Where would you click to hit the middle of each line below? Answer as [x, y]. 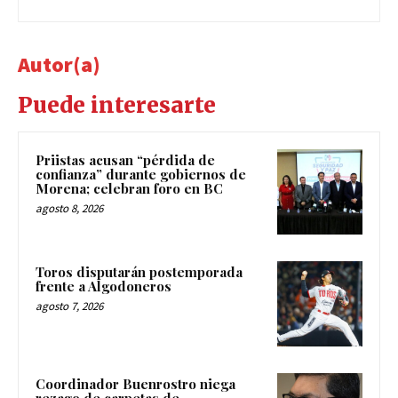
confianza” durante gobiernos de [141, 175]
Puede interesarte [117, 106]
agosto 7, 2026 [69, 306]
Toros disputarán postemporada [139, 272]
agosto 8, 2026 [69, 209]
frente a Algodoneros [103, 287]
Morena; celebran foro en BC [129, 189]
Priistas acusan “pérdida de [125, 160]
